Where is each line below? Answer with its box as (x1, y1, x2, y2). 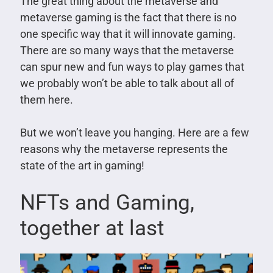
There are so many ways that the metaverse (19, 44, 234, 57)
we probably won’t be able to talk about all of (19, 77, 234, 90)
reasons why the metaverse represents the (19, 143, 228, 156)
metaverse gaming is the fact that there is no (19, 11, 236, 24)
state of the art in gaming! (19, 159, 144, 172)
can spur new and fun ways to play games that (19, 60, 244, 74)
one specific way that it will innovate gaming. (19, 27, 236, 41)
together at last (19, 216, 164, 241)
